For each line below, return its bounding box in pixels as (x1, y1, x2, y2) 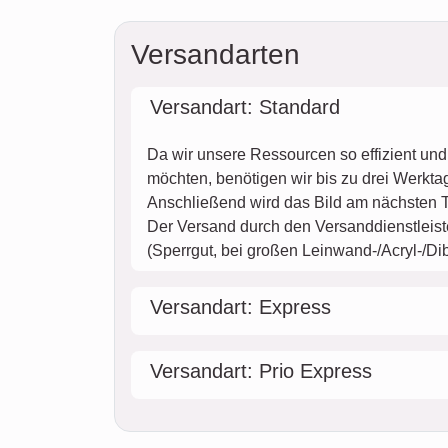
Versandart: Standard (150, 95, 340, 118)
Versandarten (131, 38, 300, 70)
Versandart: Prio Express (150, 359, 372, 382)
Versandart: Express (150, 295, 331, 318)
